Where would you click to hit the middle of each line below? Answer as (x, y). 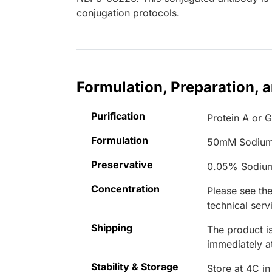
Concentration (125, 189)
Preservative (122, 165)
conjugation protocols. (128, 13)
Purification (118, 116)
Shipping (112, 228)
